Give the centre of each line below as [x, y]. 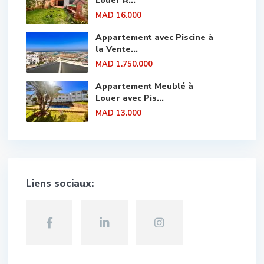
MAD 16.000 [118, 15]
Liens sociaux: [60, 183]
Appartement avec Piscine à [154, 37]
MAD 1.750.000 [124, 64]
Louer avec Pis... [130, 98]
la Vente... [117, 49]
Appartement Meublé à [144, 86]
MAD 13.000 [118, 113]
